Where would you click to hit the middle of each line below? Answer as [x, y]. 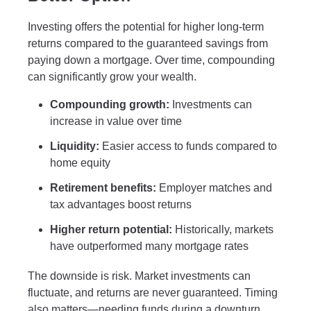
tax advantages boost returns [121, 204]
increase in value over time [116, 121]
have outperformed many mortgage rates [149, 246]
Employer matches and [214, 187]
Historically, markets [223, 229]
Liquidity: [75, 146]
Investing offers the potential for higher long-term [146, 26]
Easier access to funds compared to [188, 146]
